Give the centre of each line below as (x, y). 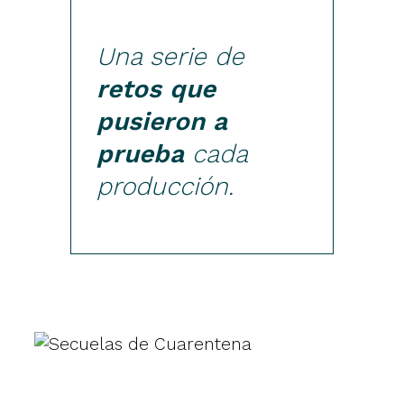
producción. (165, 187)
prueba (141, 154)
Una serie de (171, 57)
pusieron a (162, 122)
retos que (156, 89)
